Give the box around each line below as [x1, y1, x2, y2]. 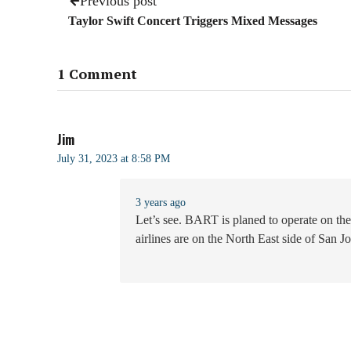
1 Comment [57, 64, 137, 84]
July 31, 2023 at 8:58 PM [57, 152, 170, 165]
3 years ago [136, 196, 186, 209]
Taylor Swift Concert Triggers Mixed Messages [68, 13, 317, 27]
